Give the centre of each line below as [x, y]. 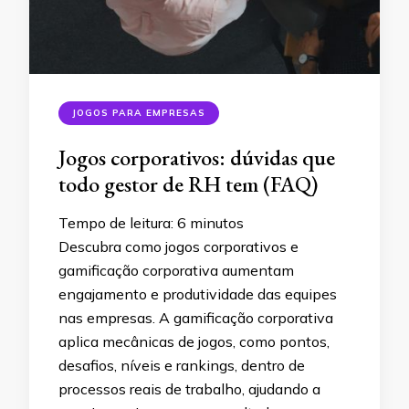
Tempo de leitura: [118, 222]
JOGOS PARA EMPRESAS [139, 112]
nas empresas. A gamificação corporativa [196, 317]
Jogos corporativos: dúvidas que [197, 157]
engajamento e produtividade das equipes [198, 294]
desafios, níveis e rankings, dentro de [182, 365]
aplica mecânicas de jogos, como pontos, [194, 341]
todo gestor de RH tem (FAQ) [188, 184]
